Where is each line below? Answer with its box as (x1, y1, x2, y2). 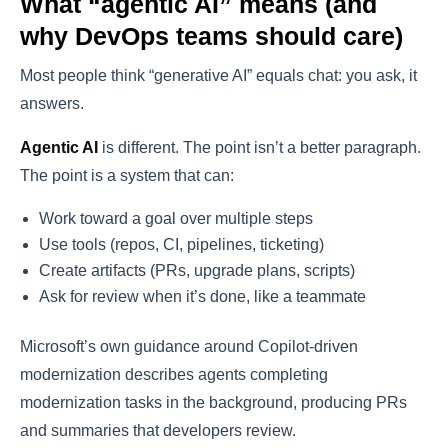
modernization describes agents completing (20, 365, 328, 383)
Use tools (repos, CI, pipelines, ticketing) (39, 235, 325, 253)
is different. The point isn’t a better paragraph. (98, 138, 421, 156)
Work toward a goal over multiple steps (39, 209, 314, 227)
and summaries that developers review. (20, 421, 296, 439)
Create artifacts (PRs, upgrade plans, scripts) (39, 261, 356, 279)
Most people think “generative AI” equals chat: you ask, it (20, 66, 417, 84)
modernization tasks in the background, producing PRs (20, 393, 407, 411)
